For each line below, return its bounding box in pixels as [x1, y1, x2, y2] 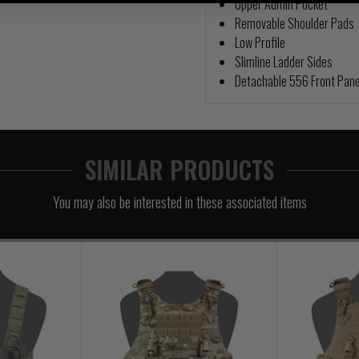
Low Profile [234, 33, 285, 52]
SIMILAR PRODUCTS [85, 151, 274, 188]
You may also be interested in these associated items [52, 192, 307, 212]
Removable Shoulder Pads [234, 14, 354, 33]
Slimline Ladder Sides [234, 52, 333, 71]
